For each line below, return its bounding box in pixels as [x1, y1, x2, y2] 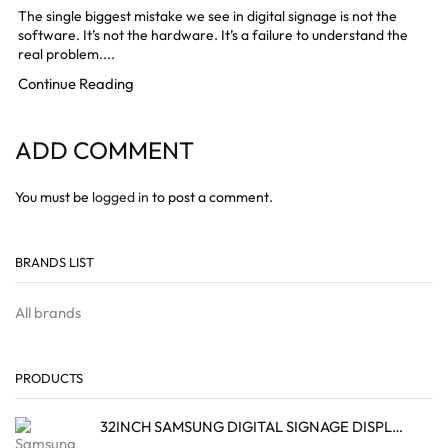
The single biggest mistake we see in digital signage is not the [18, 6, 397, 25]
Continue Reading [18, 73, 134, 93]
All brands [15, 302, 81, 322]
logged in [92, 187, 149, 206]
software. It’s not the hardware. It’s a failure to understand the [18, 25, 408, 44]
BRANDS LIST [15, 254, 94, 271]
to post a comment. [149, 187, 273, 206]
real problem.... [18, 44, 115, 63]
